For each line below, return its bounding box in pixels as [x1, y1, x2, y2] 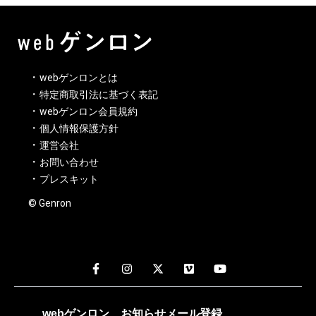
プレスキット [39, 174, 99, 186]
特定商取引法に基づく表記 [39, 89, 158, 101]
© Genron [28, 197, 71, 209]
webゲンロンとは [39, 72, 118, 84]
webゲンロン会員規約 [39, 106, 138, 118]
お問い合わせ [39, 157, 99, 169]
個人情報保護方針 [39, 123, 119, 135]
